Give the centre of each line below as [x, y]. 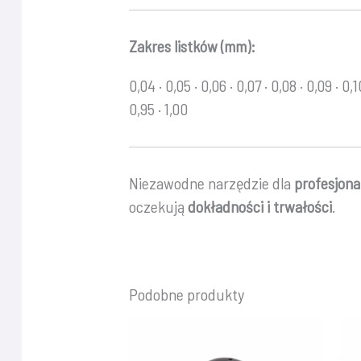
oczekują [159, 206]
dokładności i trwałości [260, 206]
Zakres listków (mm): [193, 46]
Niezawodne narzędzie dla [212, 183]
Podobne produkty [187, 294]
